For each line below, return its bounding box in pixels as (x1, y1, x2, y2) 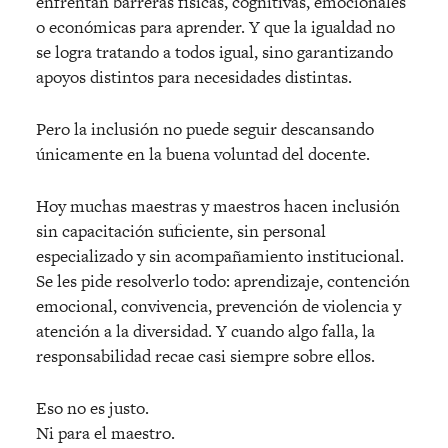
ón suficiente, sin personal (135, 219, 326, 244)
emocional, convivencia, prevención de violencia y (36, 294, 401, 319)
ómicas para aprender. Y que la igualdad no (84, 15, 395, 40)
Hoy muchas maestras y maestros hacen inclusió (36, 194, 390, 219)
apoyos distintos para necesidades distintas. (36, 65, 352, 90)
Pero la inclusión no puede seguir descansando (36, 117, 374, 142)
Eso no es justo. (36, 396, 149, 421)
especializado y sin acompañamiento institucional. (36, 244, 404, 269)
